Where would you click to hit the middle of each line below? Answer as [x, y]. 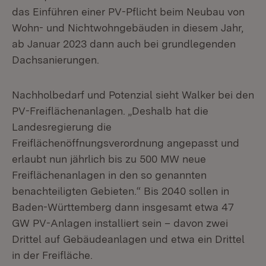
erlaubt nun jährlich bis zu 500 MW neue [109, 159]
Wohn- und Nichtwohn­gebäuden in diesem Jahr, [128, 28]
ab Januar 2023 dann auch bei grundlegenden [124, 44]
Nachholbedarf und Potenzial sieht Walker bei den [133, 95]
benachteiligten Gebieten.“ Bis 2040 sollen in [121, 191]
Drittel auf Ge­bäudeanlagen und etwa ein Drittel [128, 239]
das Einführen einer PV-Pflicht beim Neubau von [128, 12]
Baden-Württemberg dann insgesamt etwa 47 [123, 207]
